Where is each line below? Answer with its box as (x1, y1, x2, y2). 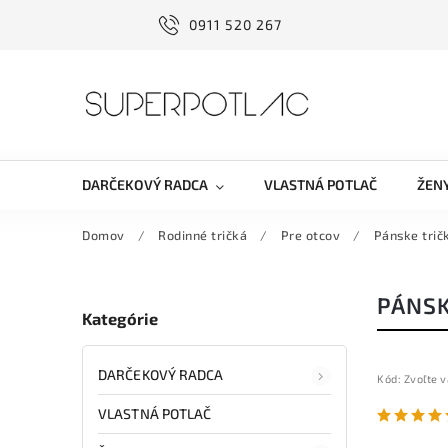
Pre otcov (280, 227, 340, 243)
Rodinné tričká (158, 227, 247, 243)
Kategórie (82, 309, 158, 329)
